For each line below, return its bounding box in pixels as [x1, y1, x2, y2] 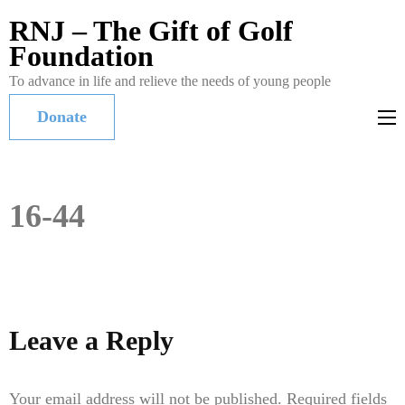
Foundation [9, 40, 154, 72]
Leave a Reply [9, 325, 174, 356]
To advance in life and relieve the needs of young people [9, 73, 331, 89]
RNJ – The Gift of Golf [9, 14, 293, 47]
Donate [37, 108, 87, 126]
